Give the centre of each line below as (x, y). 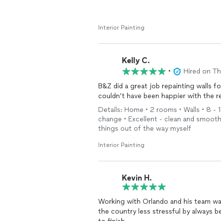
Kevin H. (137, 178)
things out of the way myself (145, 129)
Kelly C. (136, 60)
